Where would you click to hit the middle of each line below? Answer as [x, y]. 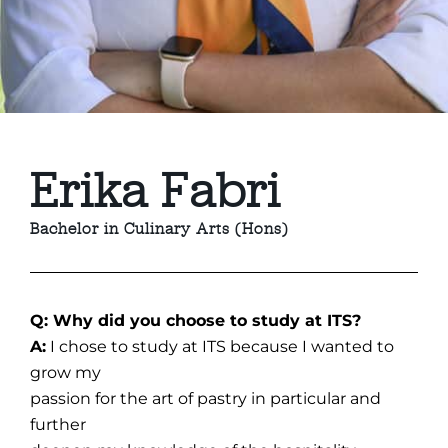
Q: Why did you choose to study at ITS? [196, 320]
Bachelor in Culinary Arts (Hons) [159, 228]
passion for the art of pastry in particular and [206, 398]
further [58, 424]
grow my [66, 372]
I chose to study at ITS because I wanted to [220, 346]
